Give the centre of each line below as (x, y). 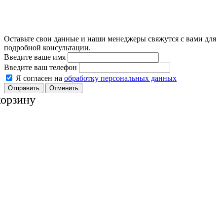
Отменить (64, 88)
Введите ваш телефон (40, 67)
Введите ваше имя (35, 57)
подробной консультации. (47, 47)
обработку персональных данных (120, 78)
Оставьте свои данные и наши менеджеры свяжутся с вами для (110, 38)
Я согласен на (40, 78)
